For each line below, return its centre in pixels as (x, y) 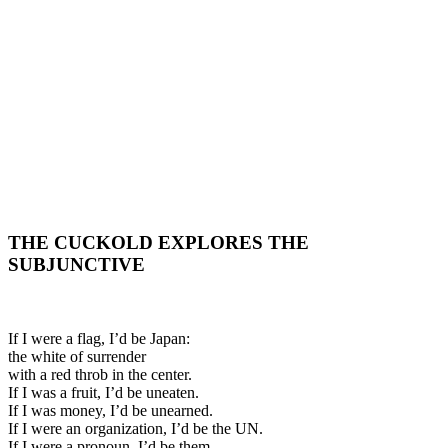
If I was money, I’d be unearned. (110, 411)
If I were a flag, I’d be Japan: (99, 339)
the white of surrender (77, 357)
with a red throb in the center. (100, 375)
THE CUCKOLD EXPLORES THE (158, 242)
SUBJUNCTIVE (76, 264)
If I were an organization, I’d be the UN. (135, 429)
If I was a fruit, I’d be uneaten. (103, 393)
